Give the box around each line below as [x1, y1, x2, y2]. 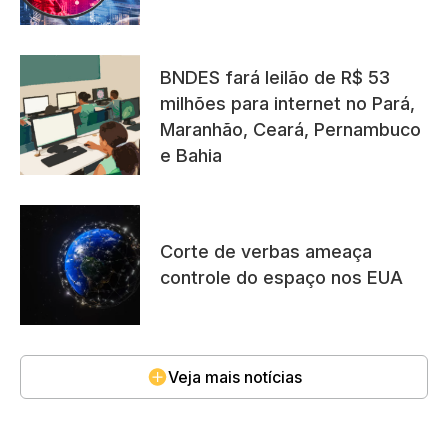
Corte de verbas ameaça [160, 240, 372, 262]
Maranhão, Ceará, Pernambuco [160, 118, 421, 140]
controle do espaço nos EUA [160, 266, 403, 288]
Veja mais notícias [167, 366, 302, 387]
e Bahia [160, 144, 222, 166]
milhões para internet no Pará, [160, 92, 415, 114]
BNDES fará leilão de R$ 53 [160, 66, 390, 88]
